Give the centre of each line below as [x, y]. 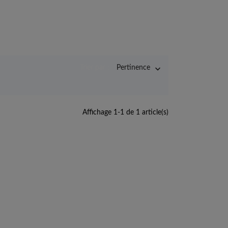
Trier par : [95, 68]
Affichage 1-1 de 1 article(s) [125, 113]
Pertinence [133, 68]
